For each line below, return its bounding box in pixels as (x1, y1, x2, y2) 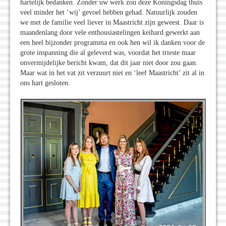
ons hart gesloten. (20, 79, 70, 87)
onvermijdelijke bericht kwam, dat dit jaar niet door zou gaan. (20, 59, 198, 67)
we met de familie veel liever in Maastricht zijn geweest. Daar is (20, 19, 204, 27)
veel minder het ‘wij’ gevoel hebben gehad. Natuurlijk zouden (20, 9, 197, 17)
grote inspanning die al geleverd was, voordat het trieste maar (20, 49, 196, 57)
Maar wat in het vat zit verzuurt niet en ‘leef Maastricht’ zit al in (20, 69, 204, 77)
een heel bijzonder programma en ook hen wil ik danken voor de (20, 39, 205, 47)
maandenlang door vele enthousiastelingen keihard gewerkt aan (20, 29, 200, 37)
